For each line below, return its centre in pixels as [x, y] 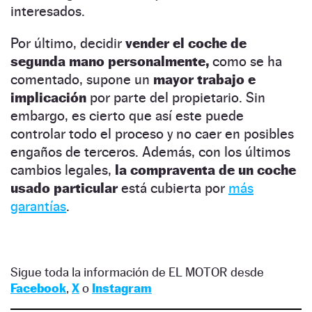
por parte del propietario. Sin [176, 97]
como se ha [247, 61]
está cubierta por [175, 188]
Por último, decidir [68, 43]
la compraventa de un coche [204, 170]
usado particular [66, 188]
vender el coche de [186, 43]
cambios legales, [61, 170]
